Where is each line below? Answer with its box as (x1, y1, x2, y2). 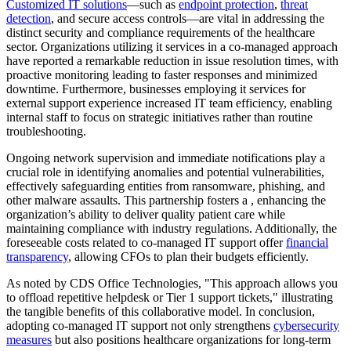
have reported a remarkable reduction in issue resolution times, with (6, 53, 338, 67)
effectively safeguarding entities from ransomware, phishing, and (6, 179, 325, 193)
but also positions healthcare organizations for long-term (52, 332, 331, 346)
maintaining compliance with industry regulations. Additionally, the (6, 221, 337, 235)
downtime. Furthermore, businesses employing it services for (6, 81, 306, 96)
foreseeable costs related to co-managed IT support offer (6, 235, 286, 249)
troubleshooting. (6, 124, 86, 138)
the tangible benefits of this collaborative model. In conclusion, (6, 304, 315, 318)
